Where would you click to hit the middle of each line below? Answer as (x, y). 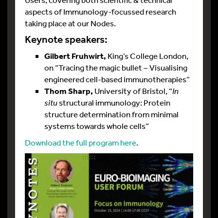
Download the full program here (81, 142)
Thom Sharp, (69, 91)
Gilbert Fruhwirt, (76, 56)
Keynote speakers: (67, 39)
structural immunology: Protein (114, 102)
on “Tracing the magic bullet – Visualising (116, 67)
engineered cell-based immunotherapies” (117, 79)
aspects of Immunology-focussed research (100, 11)
